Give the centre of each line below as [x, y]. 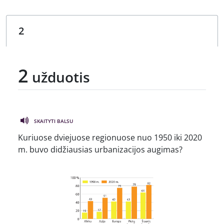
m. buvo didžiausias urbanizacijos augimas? [100, 149]
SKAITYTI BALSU [53, 121]
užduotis [59, 77]
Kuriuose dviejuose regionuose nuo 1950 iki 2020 [110, 137]
